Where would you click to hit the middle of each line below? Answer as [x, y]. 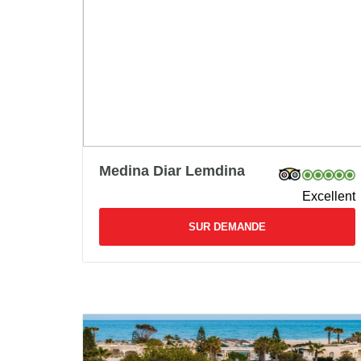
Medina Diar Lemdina [172, 170]
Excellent [328, 196]
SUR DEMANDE [227, 226]
